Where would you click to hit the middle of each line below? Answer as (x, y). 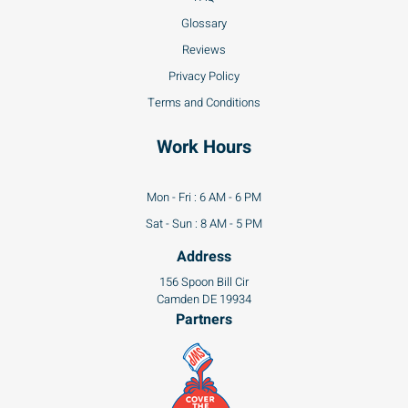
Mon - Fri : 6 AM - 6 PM (204, 197)
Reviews (204, 49)
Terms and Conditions (204, 102)
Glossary (204, 23)
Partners (204, 319)
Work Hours (204, 147)
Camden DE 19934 (204, 299)
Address (204, 256)
